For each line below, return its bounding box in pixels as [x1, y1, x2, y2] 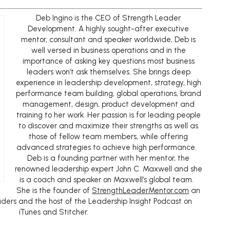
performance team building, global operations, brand [15, 89, 201, 99]
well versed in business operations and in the [31, 46, 186, 55]
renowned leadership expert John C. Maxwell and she [14, 164, 202, 174]
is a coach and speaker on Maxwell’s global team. [19, 175, 198, 185]
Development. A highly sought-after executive [28, 24, 189, 34]
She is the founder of [16, 186, 92, 196]
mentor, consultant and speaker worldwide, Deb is [21, 35, 196, 45]
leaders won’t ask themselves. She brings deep [26, 67, 190, 77]
